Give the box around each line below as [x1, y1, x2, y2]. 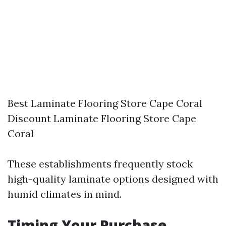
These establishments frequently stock [8, 157, 193, 170]
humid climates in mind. [8, 188, 122, 200]
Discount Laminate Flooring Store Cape [8, 112, 196, 125]
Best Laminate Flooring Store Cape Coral [8, 97, 202, 109]
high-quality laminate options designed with [8, 173, 218, 185]
